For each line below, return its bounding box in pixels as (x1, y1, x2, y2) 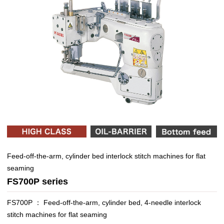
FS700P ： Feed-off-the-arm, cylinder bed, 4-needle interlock (7, 198, 201, 207)
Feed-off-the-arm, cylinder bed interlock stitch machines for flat (7, 151, 205, 160)
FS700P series (7, 176, 68, 186)
